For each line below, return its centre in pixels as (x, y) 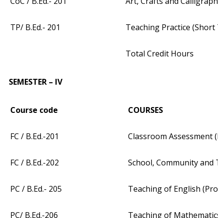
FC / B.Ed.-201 (35, 136)
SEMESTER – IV (36, 82)
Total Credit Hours (160, 54)
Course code (34, 110)
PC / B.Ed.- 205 (36, 189)
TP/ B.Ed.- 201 (35, 27)
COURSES (145, 110)
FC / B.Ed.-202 (35, 163)
